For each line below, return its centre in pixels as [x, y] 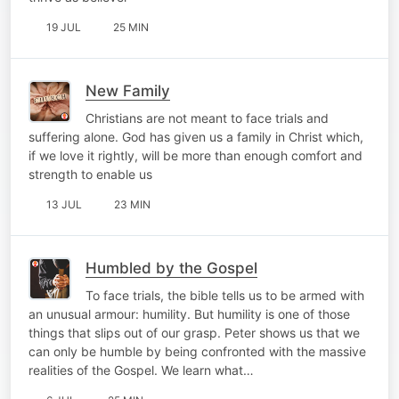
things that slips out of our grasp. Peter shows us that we [194, 332]
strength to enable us [90, 174]
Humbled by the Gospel [171, 268]
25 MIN [131, 27]
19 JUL [64, 27]
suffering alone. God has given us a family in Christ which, [196, 136]
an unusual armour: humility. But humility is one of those [189, 313]
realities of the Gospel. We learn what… [141, 370]
